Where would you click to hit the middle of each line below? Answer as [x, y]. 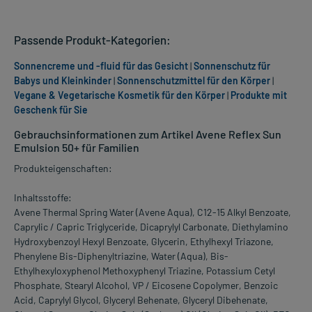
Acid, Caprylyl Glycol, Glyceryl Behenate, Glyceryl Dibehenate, [141, 300]
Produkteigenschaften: [63, 169]
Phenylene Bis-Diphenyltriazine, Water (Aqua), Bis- [121, 256]
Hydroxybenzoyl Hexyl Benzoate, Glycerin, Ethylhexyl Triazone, [144, 242]
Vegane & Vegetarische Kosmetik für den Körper [119, 95]
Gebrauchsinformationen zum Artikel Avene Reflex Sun [148, 134]
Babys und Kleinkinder [63, 81]
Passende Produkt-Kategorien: [92, 40]
